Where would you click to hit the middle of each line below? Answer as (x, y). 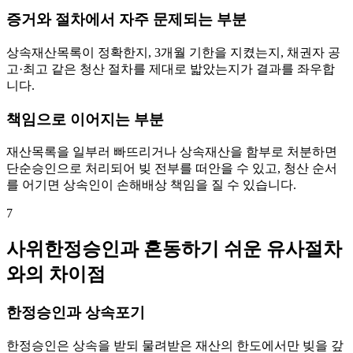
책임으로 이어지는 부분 (85, 119)
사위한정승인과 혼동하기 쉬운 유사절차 (174, 249)
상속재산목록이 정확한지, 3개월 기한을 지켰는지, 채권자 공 (173, 52)
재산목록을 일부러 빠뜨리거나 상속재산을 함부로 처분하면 (172, 152)
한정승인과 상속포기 (76, 313)
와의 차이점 (56, 275)
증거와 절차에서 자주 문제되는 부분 (126, 20)
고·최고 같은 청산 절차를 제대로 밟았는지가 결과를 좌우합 (171, 69)
